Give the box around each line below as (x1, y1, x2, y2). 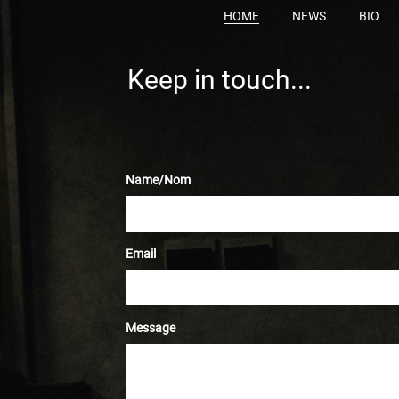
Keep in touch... (126, 64, 312, 95)
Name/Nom (125, 172, 191, 187)
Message (125, 321, 175, 336)
